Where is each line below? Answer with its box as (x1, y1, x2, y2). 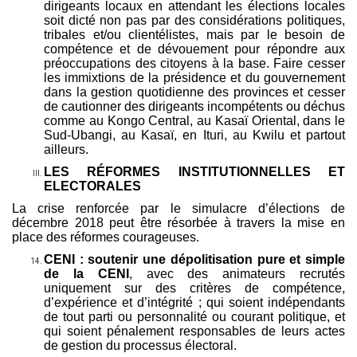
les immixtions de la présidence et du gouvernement (44, 70, 345, 84)
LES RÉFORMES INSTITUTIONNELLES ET (44, 164, 345, 178)
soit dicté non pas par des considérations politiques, (44, 13, 345, 27)
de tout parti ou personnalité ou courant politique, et (44, 309, 345, 324)
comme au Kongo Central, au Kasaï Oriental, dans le (44, 113, 345, 127)
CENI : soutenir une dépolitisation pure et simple (44, 252, 345, 266)
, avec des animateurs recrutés (128, 266, 346, 280)
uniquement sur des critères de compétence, (44, 280, 345, 295)
